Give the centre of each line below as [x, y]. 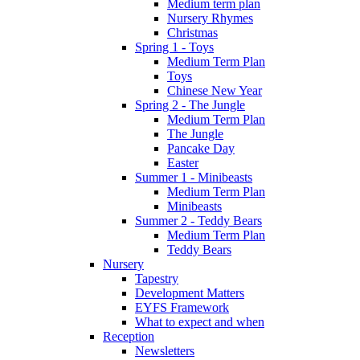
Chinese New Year [215, 90]
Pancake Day [201, 148]
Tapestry [157, 278]
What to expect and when [200, 321]
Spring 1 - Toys [174, 47]
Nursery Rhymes [210, 18]
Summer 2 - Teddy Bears [198, 220]
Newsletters [165, 350]
